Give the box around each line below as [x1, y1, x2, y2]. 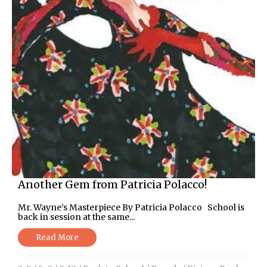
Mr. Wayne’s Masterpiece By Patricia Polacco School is [18, 201, 244, 213]
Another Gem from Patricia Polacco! [18, 177, 207, 191]
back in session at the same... [18, 211, 135, 222]
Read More [36, 232, 79, 243]
